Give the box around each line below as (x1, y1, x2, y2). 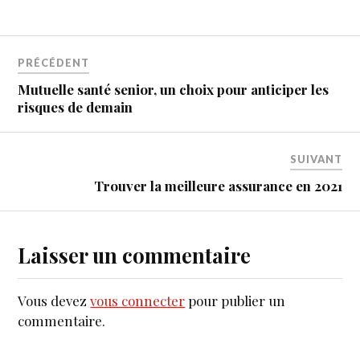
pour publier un (185, 292, 286, 310)
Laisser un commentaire (18, 241, 252, 269)
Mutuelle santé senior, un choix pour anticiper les (18, 80, 329, 99)
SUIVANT (289, 153, 342, 166)
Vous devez (18, 292, 91, 310)
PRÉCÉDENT (18, 56, 90, 70)
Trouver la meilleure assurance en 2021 (93, 177, 342, 195)
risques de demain (18, 98, 133, 117)
